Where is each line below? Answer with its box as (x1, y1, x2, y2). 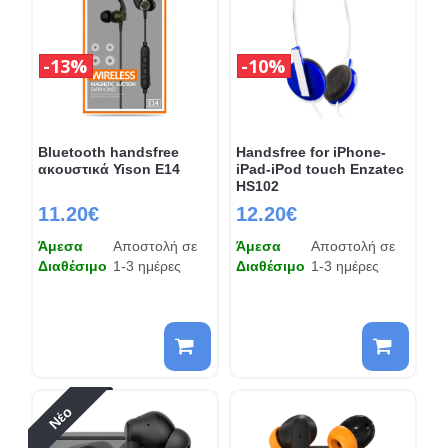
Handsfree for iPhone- (236, 143, 386, 160)
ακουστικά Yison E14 (37, 160, 180, 177)
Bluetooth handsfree (37, 143, 179, 160)
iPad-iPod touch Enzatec (236, 160, 404, 177)
